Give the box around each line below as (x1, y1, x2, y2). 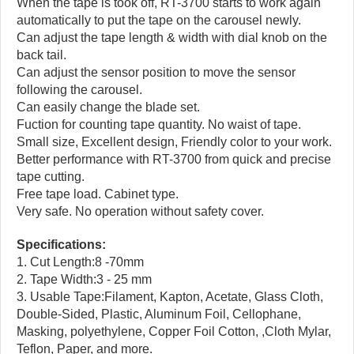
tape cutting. (17, 170, 85, 184)
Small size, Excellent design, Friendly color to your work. (17, 135, 332, 149)
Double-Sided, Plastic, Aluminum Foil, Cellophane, (17, 307, 301, 322)
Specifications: (17, 238, 106, 252)
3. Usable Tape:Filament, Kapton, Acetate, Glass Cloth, (17, 290, 323, 304)
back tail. (17, 48, 66, 62)
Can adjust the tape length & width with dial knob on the (17, 31, 327, 45)
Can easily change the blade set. (17, 100, 200, 115)
